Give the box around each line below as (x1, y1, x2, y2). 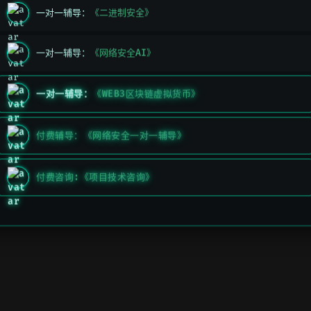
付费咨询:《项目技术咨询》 (36, 171, 155, 183)
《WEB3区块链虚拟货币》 (92, 88, 201, 100)
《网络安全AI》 (90, 47, 155, 59)
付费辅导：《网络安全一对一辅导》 (36, 130, 186, 142)
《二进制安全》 (90, 7, 153, 19)
